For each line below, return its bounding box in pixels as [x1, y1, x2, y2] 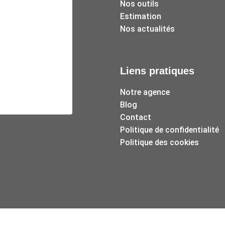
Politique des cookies [120, 137, 199, 147]
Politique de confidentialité [120, 125, 219, 135]
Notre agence [120, 87, 170, 97]
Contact [120, 112, 151, 122]
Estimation [120, 11, 161, 21]
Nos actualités [120, 24, 175, 34]
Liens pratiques [120, 65, 194, 76]
